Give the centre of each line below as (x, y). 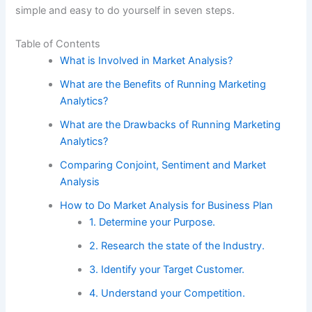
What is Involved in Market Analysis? (147, 60)
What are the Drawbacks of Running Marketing (171, 124)
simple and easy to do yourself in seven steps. (125, 11)
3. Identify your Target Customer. (167, 269)
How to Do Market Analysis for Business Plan (167, 205)
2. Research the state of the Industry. (177, 245)
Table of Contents (58, 44)
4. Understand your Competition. (167, 293)
